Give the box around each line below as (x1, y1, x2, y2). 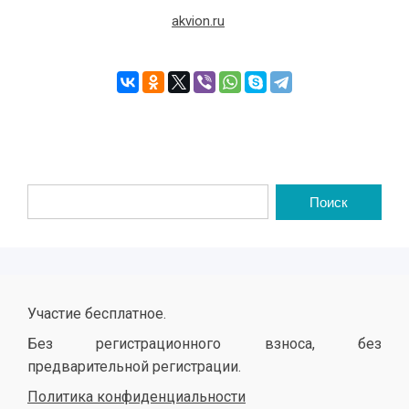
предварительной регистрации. (27, 358, 241, 375)
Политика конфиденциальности (27, 388, 246, 405)
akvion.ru (172, 13, 225, 30)
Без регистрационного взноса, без (27, 335, 382, 352)
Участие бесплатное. (27, 305, 166, 322)
